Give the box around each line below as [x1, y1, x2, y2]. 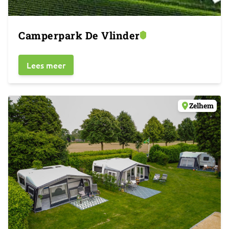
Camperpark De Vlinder [18, 29, 140, 42]
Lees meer [27, 59, 65, 71]
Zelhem [189, 101, 214, 110]
